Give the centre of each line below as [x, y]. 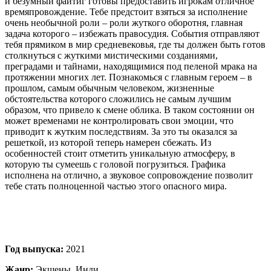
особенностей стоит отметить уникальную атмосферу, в [120, 153]
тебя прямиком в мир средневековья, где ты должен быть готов [135, 44]
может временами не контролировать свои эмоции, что [119, 120]
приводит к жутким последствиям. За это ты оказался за [121, 131]
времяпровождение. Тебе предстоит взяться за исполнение [126, 11]
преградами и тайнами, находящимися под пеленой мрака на [131, 66]
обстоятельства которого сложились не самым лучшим [118, 99]
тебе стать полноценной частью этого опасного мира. [116, 186]
